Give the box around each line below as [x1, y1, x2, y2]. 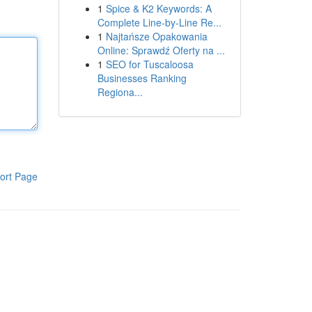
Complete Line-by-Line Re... [97, 15, 221, 29]
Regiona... [97, 85, 143, 99]
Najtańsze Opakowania [105, 29, 208, 43]
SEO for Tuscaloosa [105, 57, 194, 71]
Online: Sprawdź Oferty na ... [97, 43, 225, 57]
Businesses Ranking [97, 71, 187, 85]
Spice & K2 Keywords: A [105, 1, 212, 15]
